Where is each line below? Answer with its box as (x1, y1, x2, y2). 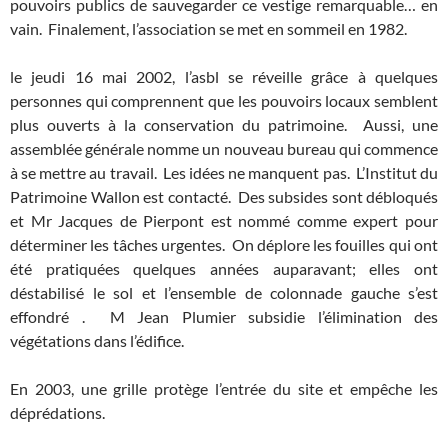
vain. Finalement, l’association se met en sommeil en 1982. (10, 19, 407, 39)
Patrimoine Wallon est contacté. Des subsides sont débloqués (10, 187, 438, 207)
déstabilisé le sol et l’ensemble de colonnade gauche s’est (10, 283, 438, 303)
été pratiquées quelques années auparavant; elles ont (10, 259, 438, 279)
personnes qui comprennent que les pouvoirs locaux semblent (10, 91, 438, 111)
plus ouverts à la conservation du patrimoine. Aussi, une (10, 115, 438, 135)
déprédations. (10, 403, 105, 423)
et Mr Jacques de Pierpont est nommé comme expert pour (10, 211, 438, 231)
